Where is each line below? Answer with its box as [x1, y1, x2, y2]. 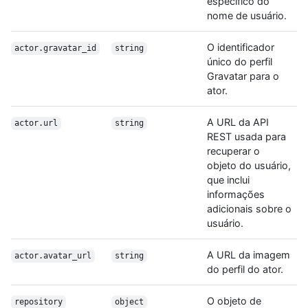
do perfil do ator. [207, 263, 283, 276]
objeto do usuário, [207, 159, 291, 172]
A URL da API [207, 116, 269, 129]
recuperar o [207, 145, 260, 157]
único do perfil [207, 56, 272, 68]
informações [207, 188, 265, 201]
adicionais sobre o [207, 203, 291, 215]
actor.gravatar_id [14, 43, 96, 54]
